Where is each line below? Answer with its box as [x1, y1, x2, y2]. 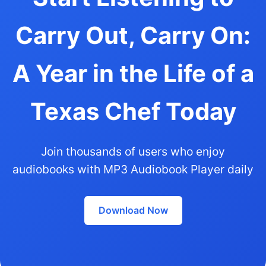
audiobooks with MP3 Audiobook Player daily [12, 161, 254, 176]
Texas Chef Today [30, 96, 236, 126]
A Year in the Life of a [12, 58, 254, 88]
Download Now [98, 204, 168, 216]
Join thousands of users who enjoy [41, 144, 225, 159]
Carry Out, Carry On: [15, 20, 251, 50]
